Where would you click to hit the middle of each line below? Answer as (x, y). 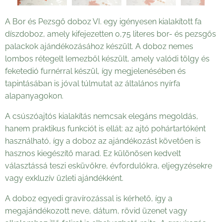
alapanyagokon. (34, 96)
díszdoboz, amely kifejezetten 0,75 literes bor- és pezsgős (111, 34)
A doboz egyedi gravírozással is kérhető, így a (89, 199)
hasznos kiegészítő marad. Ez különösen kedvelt (93, 154)
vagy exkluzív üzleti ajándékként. (64, 178)
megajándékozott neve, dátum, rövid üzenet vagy (96, 211)
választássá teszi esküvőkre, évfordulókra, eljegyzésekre (109, 166)
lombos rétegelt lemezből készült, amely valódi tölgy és (107, 59)
